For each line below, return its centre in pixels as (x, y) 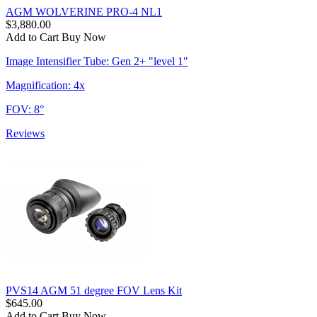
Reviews (25, 133)
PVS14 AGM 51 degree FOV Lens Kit (94, 290)
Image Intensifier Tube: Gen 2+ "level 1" (97, 61)
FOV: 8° (25, 109)
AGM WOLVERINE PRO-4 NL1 (84, 11)
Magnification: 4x (45, 85)
